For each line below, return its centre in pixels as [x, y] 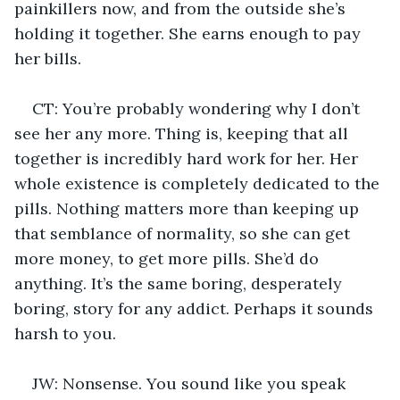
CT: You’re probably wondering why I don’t [198, 108]
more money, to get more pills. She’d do [169, 258]
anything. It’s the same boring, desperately [180, 283]
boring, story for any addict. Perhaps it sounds [196, 308]
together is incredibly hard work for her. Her [188, 158]
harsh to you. [65, 333]
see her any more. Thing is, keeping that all [183, 133]
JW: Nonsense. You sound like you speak [191, 383]
